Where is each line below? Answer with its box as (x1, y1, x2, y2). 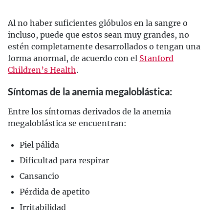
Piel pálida (20, 140, 59, 150)
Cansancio (20, 171, 59, 181)
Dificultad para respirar (20, 155, 109, 165)
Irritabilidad (20, 202, 66, 212)
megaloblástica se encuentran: (8, 118, 127, 128)
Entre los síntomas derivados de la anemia (8, 107, 171, 116)
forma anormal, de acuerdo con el (8, 53, 139, 63)
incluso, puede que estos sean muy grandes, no (8, 30, 189, 40)
